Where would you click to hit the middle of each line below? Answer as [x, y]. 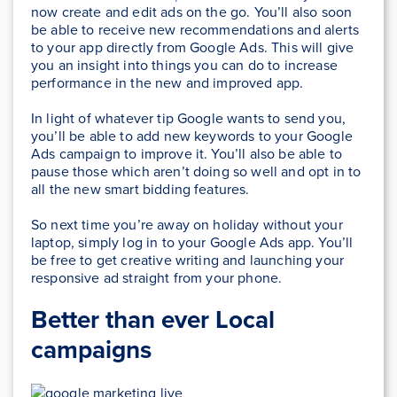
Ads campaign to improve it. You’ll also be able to [187, 153]
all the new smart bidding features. [140, 188]
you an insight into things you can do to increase [184, 64]
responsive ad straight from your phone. [157, 277]
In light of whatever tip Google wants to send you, [189, 117]
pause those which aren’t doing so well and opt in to [196, 171]
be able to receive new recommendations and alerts [195, 29]
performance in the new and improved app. [167, 82]
